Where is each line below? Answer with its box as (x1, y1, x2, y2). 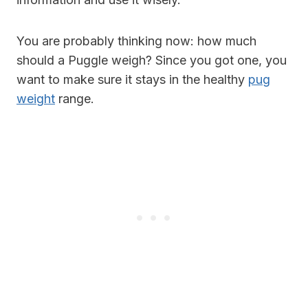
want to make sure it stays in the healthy (16, 71, 248, 87)
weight (16, 91, 55, 106)
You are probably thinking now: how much (16, 33, 256, 48)
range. (55, 91, 94, 106)
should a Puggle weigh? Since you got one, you (16, 52, 287, 67)
